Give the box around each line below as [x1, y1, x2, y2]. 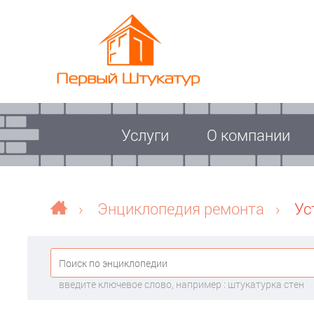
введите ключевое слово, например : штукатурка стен [59, 278, 304, 291]
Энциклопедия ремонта [97, 198, 264, 219]
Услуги [121, 124, 169, 145]
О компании [207, 124, 290, 145]
